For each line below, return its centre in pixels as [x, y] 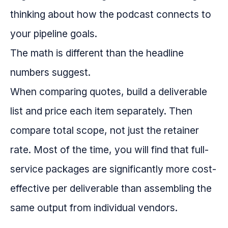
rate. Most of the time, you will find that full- [109, 150]
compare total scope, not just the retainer [105, 131]
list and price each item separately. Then [101, 111]
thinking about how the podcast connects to [111, 15]
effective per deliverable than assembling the [111, 189]
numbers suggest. [50, 73]
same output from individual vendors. [94, 208]
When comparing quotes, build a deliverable [109, 92]
